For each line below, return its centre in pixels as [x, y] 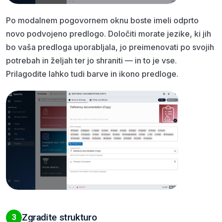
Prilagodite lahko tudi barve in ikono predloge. [92, 74]
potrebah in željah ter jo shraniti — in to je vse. [91, 60]
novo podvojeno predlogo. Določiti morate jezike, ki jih [109, 33]
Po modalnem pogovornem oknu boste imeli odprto [102, 20]
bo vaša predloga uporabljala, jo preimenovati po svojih [110, 47]
